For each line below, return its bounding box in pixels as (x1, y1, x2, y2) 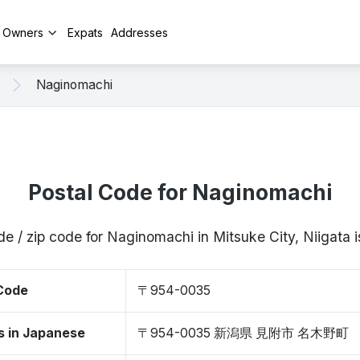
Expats (67, 25, 103, 39)
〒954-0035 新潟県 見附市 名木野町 (137, 325, 349, 341)
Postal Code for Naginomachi (27, 180, 333, 205)
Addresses (111, 25, 168, 39)
